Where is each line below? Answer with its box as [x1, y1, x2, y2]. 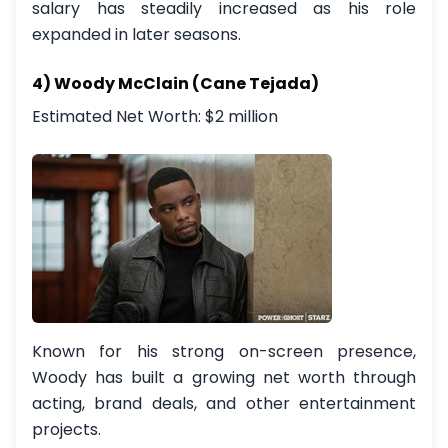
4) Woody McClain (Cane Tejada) [32, 72, 319, 95]
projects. [32, 418, 101, 441]
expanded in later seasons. [32, 23, 241, 46]
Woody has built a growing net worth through [32, 366, 416, 389]
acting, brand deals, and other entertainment [32, 392, 416, 415]
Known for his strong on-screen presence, [32, 340, 416, 363]
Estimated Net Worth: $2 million [32, 105, 278, 128]
